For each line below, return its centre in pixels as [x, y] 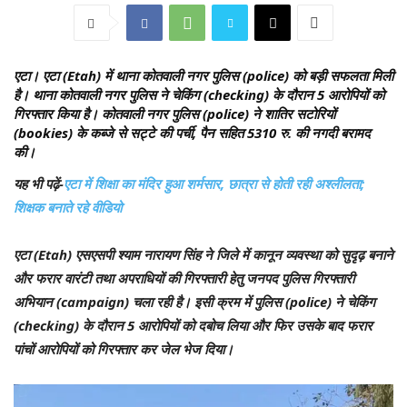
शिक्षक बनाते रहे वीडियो [68, 208]
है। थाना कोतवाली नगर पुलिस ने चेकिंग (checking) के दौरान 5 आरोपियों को [199, 95]
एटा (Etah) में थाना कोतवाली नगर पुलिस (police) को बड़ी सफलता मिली [218, 76]
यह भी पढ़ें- [39, 184]
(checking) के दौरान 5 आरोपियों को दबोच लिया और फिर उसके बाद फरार [193, 326]
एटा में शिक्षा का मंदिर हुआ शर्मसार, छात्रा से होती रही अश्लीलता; [214, 184]
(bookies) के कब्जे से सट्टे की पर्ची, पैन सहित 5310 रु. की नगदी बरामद [192, 133]
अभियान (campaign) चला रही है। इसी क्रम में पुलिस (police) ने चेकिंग [194, 302]
